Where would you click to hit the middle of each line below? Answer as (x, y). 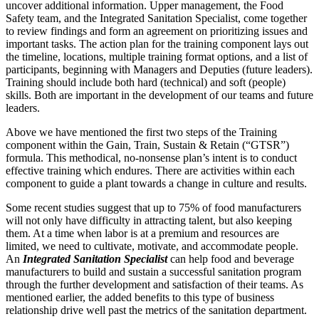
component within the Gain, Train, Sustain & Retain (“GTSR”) (147, 145)
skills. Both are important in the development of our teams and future (159, 95)
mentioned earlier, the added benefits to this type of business (140, 297)
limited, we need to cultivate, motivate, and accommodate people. (152, 246)
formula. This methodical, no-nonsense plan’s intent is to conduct (151, 157)
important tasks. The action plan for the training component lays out (157, 43)
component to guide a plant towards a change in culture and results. (156, 183)
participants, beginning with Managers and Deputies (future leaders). (159, 69)
